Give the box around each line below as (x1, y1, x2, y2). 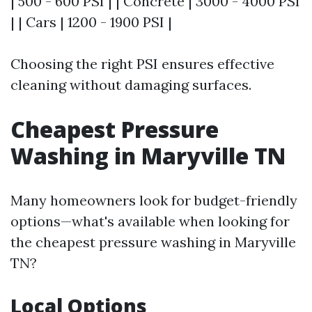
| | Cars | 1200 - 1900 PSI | (10, 13, 172, 31)
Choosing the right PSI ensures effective (10, 55, 274, 72)
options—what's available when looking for (10, 212, 290, 230)
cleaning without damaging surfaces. (10, 76, 251, 93)
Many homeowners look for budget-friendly (10, 192, 297, 209)
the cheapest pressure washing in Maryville (10, 233, 296, 251)
